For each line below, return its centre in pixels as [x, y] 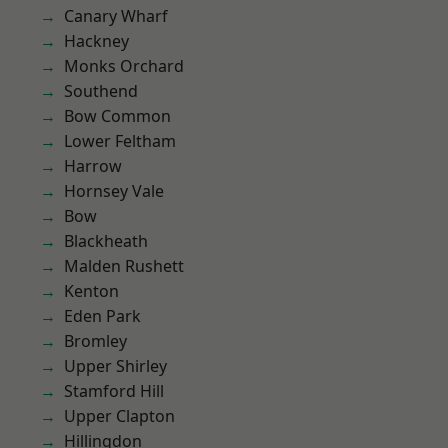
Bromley [95, 341]
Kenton [91, 291]
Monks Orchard [124, 66]
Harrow [93, 166]
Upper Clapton [119, 416]
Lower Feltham [120, 141]
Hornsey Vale [114, 191]
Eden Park [102, 316]
